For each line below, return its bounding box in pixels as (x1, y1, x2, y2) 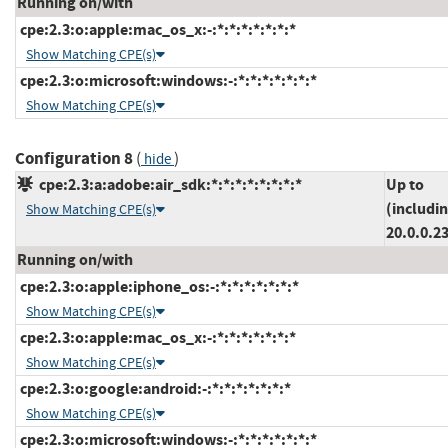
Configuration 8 (15, 147, 133, 171)
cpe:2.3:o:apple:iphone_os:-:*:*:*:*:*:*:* (17, 276, 299, 298)
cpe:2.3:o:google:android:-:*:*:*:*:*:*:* (17, 378, 291, 400)
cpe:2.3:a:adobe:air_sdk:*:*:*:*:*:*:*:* (33, 174, 302, 196)
